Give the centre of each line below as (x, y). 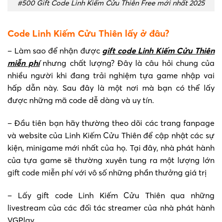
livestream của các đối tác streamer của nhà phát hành (111, 207)
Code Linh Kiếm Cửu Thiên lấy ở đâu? (88, 34)
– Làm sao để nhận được (55, 51)
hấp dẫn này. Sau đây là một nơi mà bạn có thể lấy (111, 88)
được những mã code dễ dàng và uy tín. (81, 100)
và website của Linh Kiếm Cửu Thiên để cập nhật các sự (111, 135)
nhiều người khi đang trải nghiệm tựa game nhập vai (111, 76)
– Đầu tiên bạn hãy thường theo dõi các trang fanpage (111, 123)
